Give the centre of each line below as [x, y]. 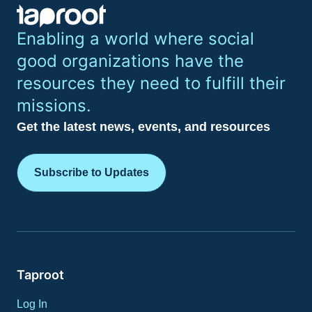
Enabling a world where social [135, 39]
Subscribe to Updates [92, 172]
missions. [54, 106]
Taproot [40, 275]
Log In [32, 304]
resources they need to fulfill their [151, 83]
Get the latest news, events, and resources [143, 127]
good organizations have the [130, 61]
